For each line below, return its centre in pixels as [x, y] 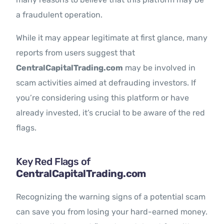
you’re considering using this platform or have [103, 98]
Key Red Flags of [53, 162]
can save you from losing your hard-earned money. [112, 212]
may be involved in [159, 68]
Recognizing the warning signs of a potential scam [111, 197]
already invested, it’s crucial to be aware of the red [111, 113]
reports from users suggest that [76, 53]
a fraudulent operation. [59, 15]
